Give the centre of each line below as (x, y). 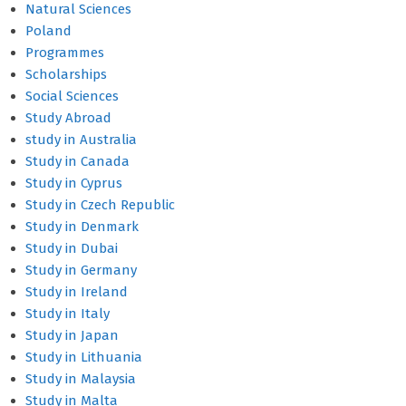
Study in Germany (81, 270)
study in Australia (81, 140)
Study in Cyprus (74, 183)
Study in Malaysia (81, 379)
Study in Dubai (72, 248)
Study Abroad (68, 118)
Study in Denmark (82, 227)
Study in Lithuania (84, 357)
